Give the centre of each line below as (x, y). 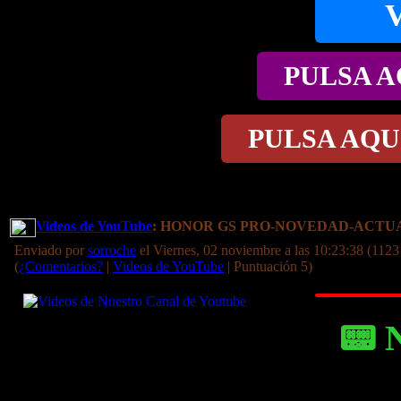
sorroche (112, 250)
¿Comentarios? (61, 266)
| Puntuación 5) (268, 266)
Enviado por (51, 250)
